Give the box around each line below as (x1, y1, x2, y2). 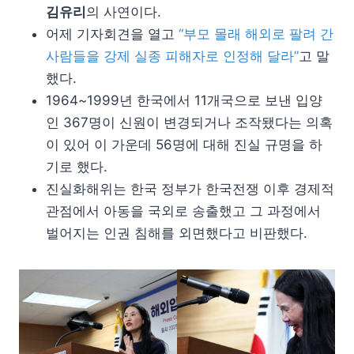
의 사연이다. (86, 3, 161, 20)
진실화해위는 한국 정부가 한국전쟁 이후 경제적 (46, 180, 334, 197)
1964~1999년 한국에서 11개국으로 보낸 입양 (46, 92, 322, 108)
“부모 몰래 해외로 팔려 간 (179, 25, 333, 42)
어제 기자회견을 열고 (46, 25, 179, 42)
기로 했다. (46, 158, 107, 175)
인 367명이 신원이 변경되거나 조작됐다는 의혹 (46, 114, 333, 130)
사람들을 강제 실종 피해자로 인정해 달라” (46, 47, 299, 64)
